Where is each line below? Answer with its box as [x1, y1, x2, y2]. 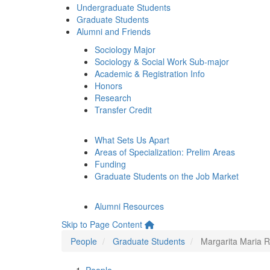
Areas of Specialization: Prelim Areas [95, 146, 235, 158]
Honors [95, 80, 122, 92]
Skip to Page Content [61, 218, 142, 230]
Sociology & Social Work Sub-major [95, 55, 229, 67]
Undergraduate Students [77, 1, 171, 13]
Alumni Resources [95, 200, 164, 212]
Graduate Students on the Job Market [95, 170, 239, 182]
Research [95, 92, 131, 104]
